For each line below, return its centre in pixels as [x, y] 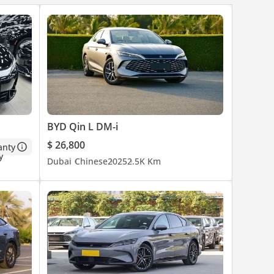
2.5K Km [144, 161]
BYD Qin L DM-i [83, 127]
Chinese [91, 161]
